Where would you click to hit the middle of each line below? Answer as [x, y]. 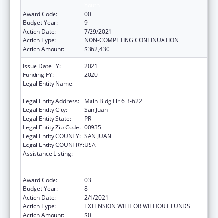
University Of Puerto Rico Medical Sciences [142, 83]
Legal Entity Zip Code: [52, 127]
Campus [95, 92]
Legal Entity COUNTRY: [54, 145]
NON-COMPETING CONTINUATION [131, 40]
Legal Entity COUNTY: [52, 136]
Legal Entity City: [45, 109]
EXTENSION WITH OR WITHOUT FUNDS [137, 206]
